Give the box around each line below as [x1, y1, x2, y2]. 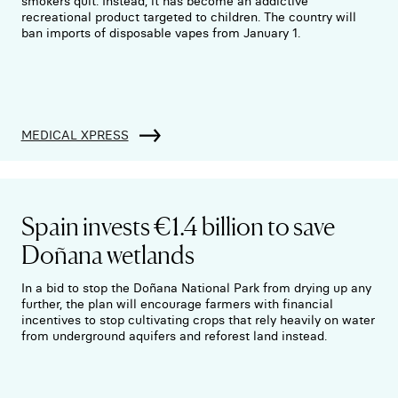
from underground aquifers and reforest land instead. [20, 328, 327, 345]
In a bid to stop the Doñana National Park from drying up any [20, 280, 371, 297]
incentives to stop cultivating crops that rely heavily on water [20, 312, 375, 329]
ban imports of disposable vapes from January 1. [20, 25, 300, 42]
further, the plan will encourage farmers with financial [20, 296, 333, 313]
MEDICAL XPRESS [20, 127, 129, 144]
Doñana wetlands [20, 235, 195, 272]
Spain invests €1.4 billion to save [20, 207, 335, 243]
